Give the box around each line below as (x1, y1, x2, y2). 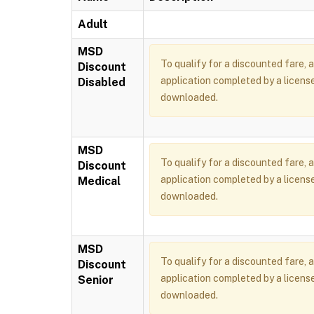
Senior (78, 273, 114, 287)
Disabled (78, 76, 125, 89)
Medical (78, 175, 121, 188)
